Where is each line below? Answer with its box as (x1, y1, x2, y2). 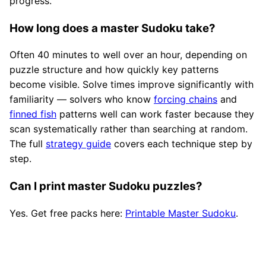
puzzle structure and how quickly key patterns (9, 64, 218, 76)
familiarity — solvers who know (9, 93, 154, 106)
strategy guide (46, 138, 111, 150)
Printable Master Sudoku (125, 207, 236, 219)
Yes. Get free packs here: (9, 207, 125, 219)
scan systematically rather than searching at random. (9, 123, 248, 135)
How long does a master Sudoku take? (9, 21, 216, 35)
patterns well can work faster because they (56, 108, 254, 121)
